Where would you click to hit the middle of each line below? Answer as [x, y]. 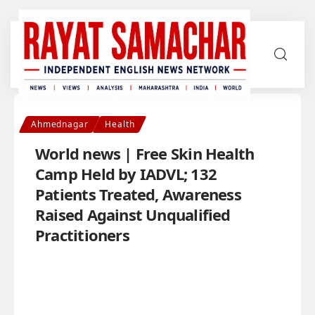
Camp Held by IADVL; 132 [126, 173]
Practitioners [82, 234]
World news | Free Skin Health [145, 153]
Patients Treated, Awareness [138, 194]
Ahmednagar [60, 124]
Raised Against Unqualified [133, 214]
